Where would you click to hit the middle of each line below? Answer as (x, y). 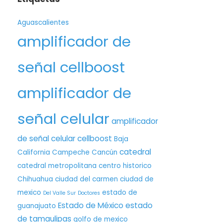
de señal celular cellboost (65, 139)
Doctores (89, 193)
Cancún (105, 152)
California (34, 152)
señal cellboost (71, 67)
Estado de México (91, 205)
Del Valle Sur (59, 193)
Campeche (71, 152)
